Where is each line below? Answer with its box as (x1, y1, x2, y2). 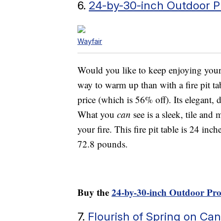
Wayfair (77, 37, 102, 45)
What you (77, 108, 117, 120)
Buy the (77, 185, 111, 199)
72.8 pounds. (77, 137, 128, 150)
